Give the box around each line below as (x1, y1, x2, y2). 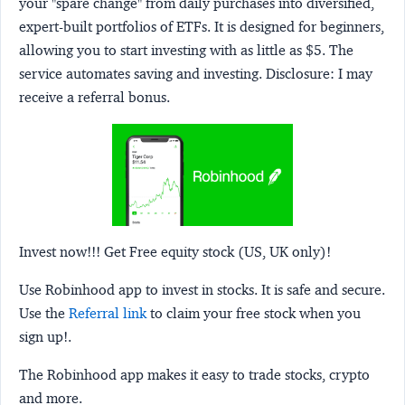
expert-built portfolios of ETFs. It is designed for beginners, (19, 17, 384, 35)
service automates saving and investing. (19, 64, 266, 82)
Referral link (69, 305, 146, 323)
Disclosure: (266, 64, 334, 82)
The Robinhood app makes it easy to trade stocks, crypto (19, 366, 370, 384)
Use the (19, 305, 69, 323)
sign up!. (19, 328, 71, 346)
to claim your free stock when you (146, 305, 361, 323)
